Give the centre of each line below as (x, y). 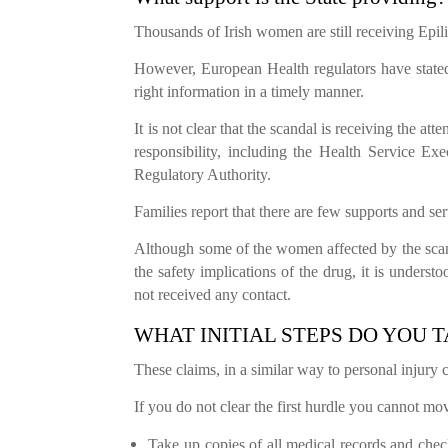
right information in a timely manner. (249, 91)
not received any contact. (213, 294)
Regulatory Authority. (203, 174)
